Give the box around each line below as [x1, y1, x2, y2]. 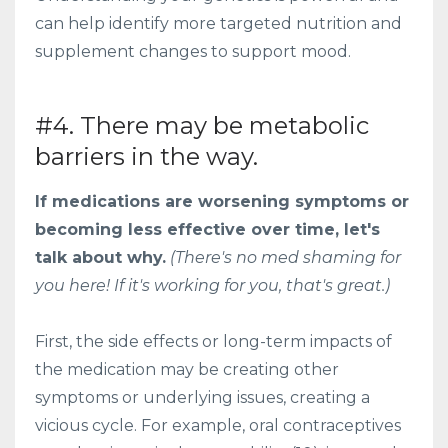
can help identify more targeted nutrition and [35, 13, 402, 33]
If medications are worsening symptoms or [35, 191, 409, 211]
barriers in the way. [35, 141, 258, 171]
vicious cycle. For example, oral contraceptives [35, 415, 401, 435]
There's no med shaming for [175, 247, 401, 267]
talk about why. [35, 247, 166, 267]
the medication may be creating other [35, 359, 339, 379]
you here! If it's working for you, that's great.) [35, 275, 390, 295]
